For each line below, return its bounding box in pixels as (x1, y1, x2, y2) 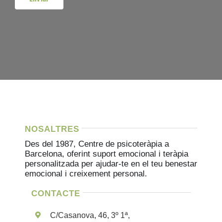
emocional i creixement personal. (24, 168, 147, 178)
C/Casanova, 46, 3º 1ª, (50, 211, 130, 220)
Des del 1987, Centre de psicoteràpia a (24, 139, 169, 149)
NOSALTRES (24, 124, 79, 134)
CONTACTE (31, 188, 81, 198)
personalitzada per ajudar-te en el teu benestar (24, 159, 197, 168)
